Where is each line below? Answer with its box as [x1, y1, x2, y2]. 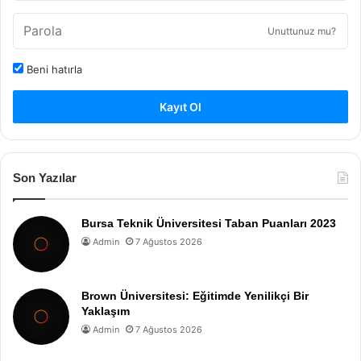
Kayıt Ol [160, 99, 201, 114]
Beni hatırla [23, 62, 82, 76]
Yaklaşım [81, 304, 130, 317]
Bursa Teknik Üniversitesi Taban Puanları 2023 [81, 216, 336, 230]
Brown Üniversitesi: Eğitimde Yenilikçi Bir [81, 288, 309, 302]
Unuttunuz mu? [268, 24, 336, 37]
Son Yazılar [13, 170, 77, 185]
